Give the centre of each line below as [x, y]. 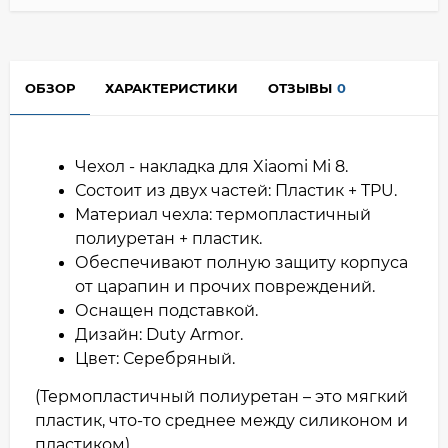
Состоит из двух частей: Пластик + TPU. [238, 190]
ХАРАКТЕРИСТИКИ [171, 87]
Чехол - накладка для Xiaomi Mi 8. [213, 166]
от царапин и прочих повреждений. [225, 286]
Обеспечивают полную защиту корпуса [241, 262]
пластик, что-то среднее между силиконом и [221, 420]
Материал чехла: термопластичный [223, 214]
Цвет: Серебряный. [157, 358]
